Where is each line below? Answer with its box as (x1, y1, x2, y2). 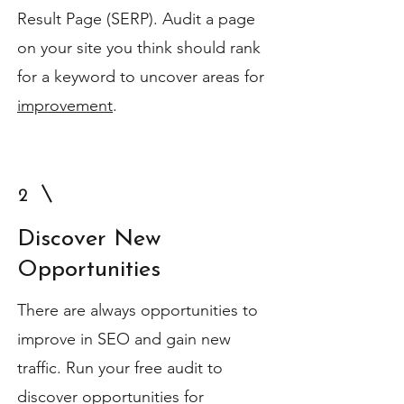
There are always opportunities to (17, 300, 258, 320)
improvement (17, 96, 113, 115)
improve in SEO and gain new (17, 329, 231, 349)
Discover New (17, 227, 161, 252)
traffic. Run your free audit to (17, 358, 223, 378)
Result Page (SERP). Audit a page (17, 9, 255, 29)
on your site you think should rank (17, 38, 261, 58)
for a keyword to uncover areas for (17, 67, 264, 87)
